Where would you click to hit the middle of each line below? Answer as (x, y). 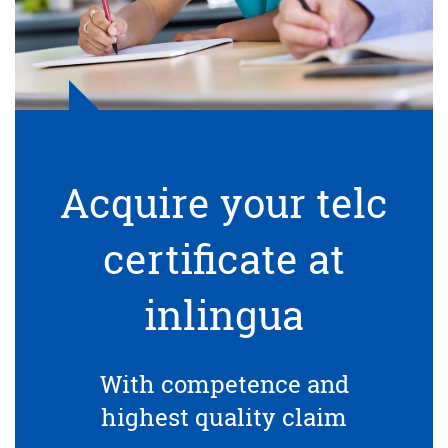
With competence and (224, 384)
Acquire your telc (224, 202)
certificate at (224, 258)
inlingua (224, 314)
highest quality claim (224, 417)
